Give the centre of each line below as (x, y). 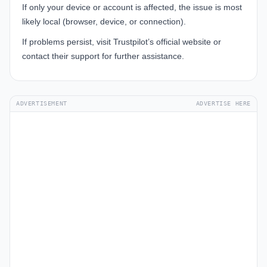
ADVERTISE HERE (223, 104)
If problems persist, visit (68, 41)
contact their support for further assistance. (103, 56)
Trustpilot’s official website (162, 41)
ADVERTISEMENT (42, 104)
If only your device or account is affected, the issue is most (132, 7)
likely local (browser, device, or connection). (104, 22)
